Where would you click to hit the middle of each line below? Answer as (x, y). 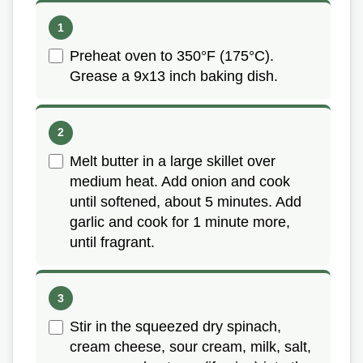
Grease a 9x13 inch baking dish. (174, 77)
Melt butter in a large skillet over (173, 161)
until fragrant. (112, 242)
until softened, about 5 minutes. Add (186, 201)
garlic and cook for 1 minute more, (180, 222)
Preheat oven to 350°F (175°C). (172, 56)
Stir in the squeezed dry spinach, (175, 327)
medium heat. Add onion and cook (180, 181)
